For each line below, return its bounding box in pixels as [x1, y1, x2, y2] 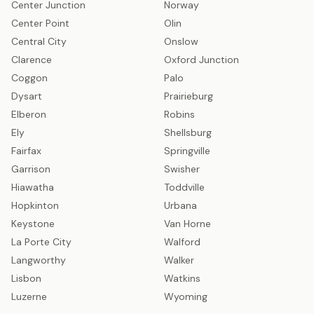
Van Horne [164, 217, 211, 230]
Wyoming [164, 290, 207, 303]
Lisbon [11, 272, 41, 285]
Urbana [164, 199, 197, 212]
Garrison [11, 163, 50, 175]
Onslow [164, 35, 198, 48]
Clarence [11, 53, 52, 66]
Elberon [11, 108, 46, 121]
